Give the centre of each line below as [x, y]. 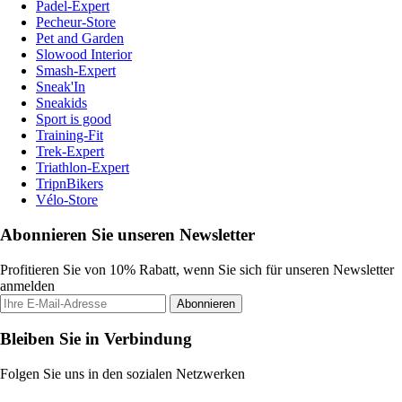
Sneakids [61, 103]
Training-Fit [70, 135]
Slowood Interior [84, 55]
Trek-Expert [70, 152]
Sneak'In [61, 87]
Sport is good [74, 119]
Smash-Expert [76, 71]
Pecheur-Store [76, 22]
